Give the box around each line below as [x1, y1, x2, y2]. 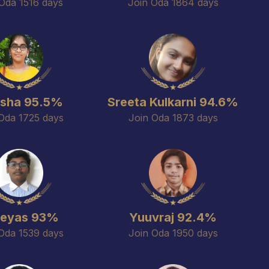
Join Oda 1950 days [128, 227, 218, 239]
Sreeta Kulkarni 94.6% [107, 95, 238, 109]
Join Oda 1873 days [128, 112, 218, 124]
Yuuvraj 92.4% [129, 210, 217, 225]
